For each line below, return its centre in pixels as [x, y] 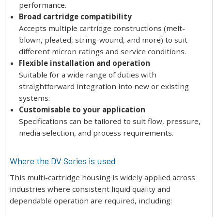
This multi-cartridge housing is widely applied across [102, 177]
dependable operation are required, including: [91, 200]
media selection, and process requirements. [96, 133]
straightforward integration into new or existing [104, 86]
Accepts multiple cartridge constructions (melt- [102, 28]
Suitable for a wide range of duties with [88, 75]
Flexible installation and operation [85, 63]
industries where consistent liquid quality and [90, 189]
